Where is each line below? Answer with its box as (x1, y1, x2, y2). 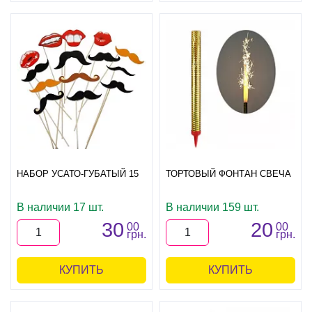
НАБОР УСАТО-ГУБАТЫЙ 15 (17, 169, 139, 180)
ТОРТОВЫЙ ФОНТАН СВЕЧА (166, 169, 291, 180)
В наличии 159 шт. (166, 201, 259, 213)
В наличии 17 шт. (17, 201, 104, 213)
